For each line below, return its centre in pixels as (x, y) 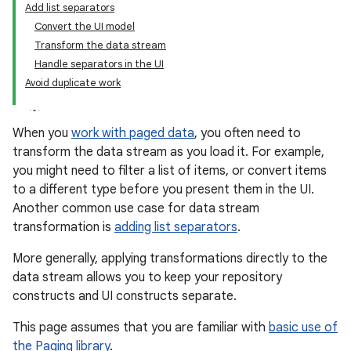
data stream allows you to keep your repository (147, 277)
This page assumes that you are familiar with (141, 327)
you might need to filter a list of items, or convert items (170, 171)
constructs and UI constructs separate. (125, 296)
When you (42, 133)
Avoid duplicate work (73, 83)
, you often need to (248, 133)
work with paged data (133, 133)
